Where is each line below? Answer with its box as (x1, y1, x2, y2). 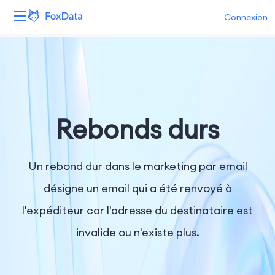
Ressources (9, 140, 62, 152)
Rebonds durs (56, 113, 219, 145)
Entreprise (9, 204, 57, 216)
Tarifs (9, 172, 36, 184)
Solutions (9, 108, 52, 120)
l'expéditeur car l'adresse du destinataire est (22, 203, 253, 217)
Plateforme (9, 44, 62, 56)
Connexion (224, 12, 268, 23)
